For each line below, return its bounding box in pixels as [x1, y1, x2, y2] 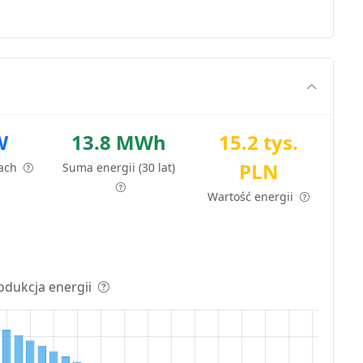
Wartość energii [207, 188, 297, 204]
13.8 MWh [71, 128, 167, 156]
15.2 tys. [219, 128, 299, 156]
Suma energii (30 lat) [62, 159, 176, 175]
